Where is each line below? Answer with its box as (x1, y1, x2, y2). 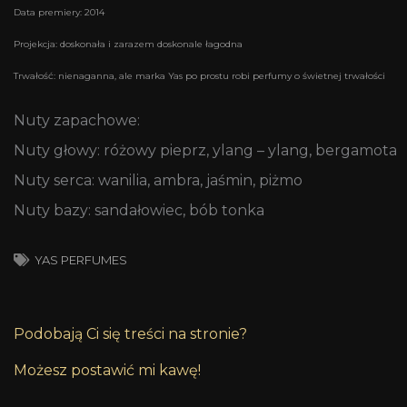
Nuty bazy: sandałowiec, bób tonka (14, 202, 264, 220)
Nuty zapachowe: (14, 112, 140, 130)
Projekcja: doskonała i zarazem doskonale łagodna (14, 38, 243, 51)
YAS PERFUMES (35, 253, 127, 268)
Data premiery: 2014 (14, 6, 104, 19)
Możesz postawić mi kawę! (14, 362, 201, 380)
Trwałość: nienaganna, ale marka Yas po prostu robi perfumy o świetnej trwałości (14, 70, 385, 83)
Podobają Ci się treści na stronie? (14, 325, 247, 343)
